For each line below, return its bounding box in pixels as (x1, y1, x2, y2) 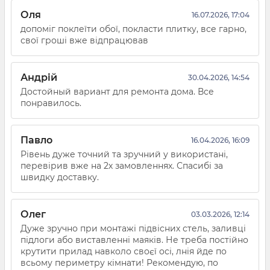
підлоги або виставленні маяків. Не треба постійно (20, 234, 248, 246)
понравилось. (20, 98, 81, 109)
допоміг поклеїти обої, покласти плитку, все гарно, (20, 24, 246, 35)
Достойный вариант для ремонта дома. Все (20, 86, 214, 98)
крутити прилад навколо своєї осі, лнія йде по (20, 246, 227, 257)
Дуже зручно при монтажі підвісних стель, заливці (20, 223, 246, 234)
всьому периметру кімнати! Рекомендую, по (20, 257, 218, 269)
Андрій (20, 72, 57, 84)
